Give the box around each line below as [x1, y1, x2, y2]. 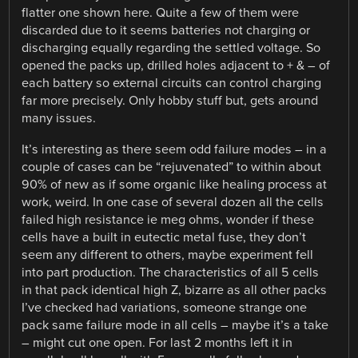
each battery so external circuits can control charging [22, 75, 322, 92]
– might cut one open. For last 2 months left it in [22, 334, 293, 351]
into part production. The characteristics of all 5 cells [22, 264, 320, 280]
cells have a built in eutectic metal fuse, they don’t [22, 229, 307, 245]
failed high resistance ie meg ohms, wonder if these [22, 211, 315, 228]
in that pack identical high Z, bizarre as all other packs [22, 281, 328, 298]
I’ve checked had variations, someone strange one [22, 299, 308, 316]
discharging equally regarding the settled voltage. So [22, 40, 321, 57]
